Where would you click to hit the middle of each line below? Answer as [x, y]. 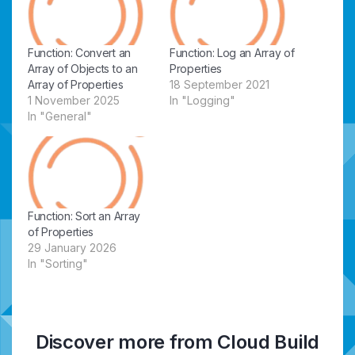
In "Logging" [202, 100]
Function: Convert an [79, 52]
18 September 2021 [219, 84]
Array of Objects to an [83, 68]
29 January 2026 [72, 248]
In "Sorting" [58, 264]
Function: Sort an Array [84, 216]
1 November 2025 [74, 100]
